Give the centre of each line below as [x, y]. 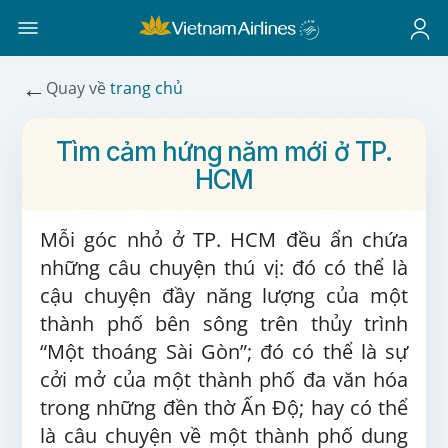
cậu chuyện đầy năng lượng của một [224, 295]
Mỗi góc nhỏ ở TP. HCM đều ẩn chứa [224, 239]
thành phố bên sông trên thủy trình [224, 323]
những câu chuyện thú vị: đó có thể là [224, 267]
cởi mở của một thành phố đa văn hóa [224, 379]
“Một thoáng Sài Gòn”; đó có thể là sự [224, 351]
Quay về [78, 87]
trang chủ [146, 87]
